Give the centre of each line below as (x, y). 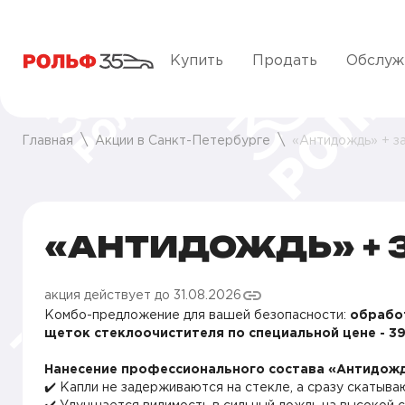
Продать (285, 61)
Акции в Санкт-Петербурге (183, 141)
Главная (47, 141)
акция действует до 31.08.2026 (143, 296)
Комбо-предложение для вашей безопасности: (197, 316)
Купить (197, 61)
